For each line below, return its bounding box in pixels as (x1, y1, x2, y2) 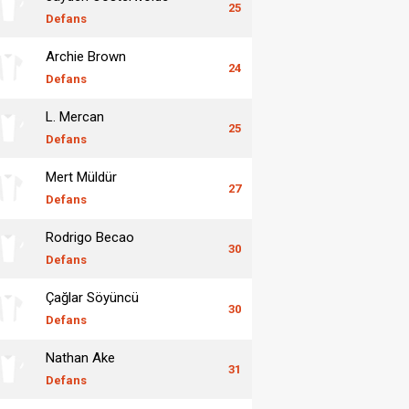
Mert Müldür (46, 168, 117, 185)
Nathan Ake (46, 349, 115, 366)
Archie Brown (46, 47, 126, 65)
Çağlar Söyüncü (46, 288, 139, 306)
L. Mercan (46, 108, 104, 125)
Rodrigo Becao (46, 228, 134, 246)
